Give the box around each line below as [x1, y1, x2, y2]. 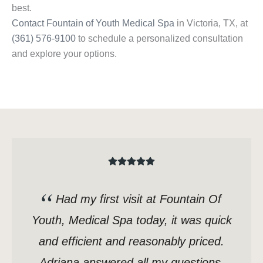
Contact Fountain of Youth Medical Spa [12, 18, 174, 29]
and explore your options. [12, 49, 117, 59]
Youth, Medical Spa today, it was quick [31, 214, 232, 227]
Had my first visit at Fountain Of [56, 193, 221, 206]
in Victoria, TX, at [174, 18, 248, 29]
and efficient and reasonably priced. [39, 235, 224, 248]
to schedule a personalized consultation [76, 33, 243, 44]
